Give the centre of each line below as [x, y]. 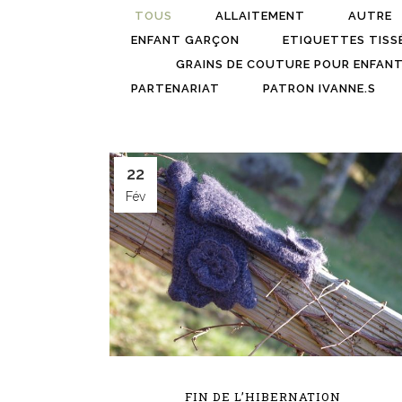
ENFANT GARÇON [185, 40]
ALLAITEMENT [260, 16]
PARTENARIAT [175, 88]
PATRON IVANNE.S [319, 88]
